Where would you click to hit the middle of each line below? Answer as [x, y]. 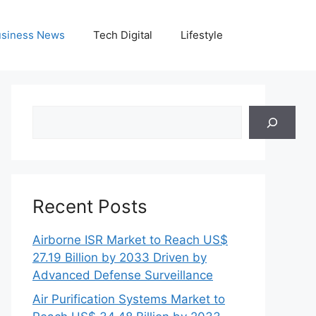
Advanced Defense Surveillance [123, 275]
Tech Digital [123, 35]
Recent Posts [90, 206]
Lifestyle [202, 35]
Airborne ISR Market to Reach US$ [130, 240]
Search [51, 114]
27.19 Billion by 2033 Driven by [120, 257]
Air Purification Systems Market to [129, 299]
